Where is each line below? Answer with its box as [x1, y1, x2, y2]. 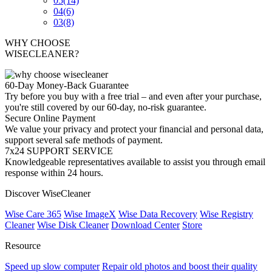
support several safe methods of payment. [5, 135, 163, 145]
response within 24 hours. [5, 168, 103, 178]
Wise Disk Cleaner [37, 220, 109, 230]
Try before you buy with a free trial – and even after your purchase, [5, 91, 262, 101]
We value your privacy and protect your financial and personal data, [5, 124, 263, 134]
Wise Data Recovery [118, 209, 197, 219]
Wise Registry [200, 209, 253, 219]
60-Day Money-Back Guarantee [5, 80, 129, 90]
